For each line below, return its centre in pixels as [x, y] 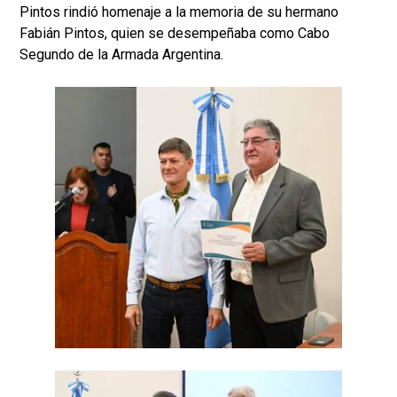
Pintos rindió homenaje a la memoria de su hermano [179, 12]
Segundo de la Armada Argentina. [121, 54]
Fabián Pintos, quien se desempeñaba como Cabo [175, 33]
